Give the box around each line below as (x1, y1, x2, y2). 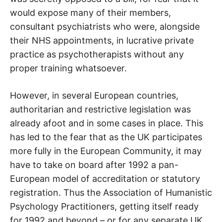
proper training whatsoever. (10, 63, 127, 74)
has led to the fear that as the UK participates (10, 132, 202, 143)
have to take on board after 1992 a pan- (10, 160, 178, 170)
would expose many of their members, (10, 7, 171, 18)
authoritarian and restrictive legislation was (10, 104, 191, 115)
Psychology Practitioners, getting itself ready (10, 201, 199, 212)
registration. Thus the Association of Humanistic (10, 187, 212, 198)
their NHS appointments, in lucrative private (10, 35, 194, 46)
